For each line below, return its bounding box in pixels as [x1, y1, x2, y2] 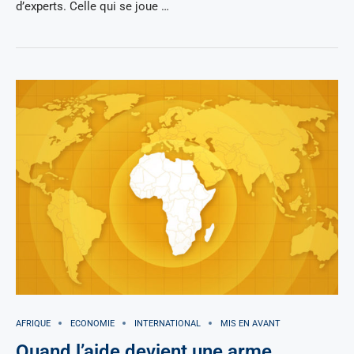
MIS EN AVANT [220, 318, 281, 329]
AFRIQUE [16, 318, 51, 329]
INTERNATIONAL [134, 318, 201, 329]
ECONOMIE [70, 318, 115, 329]
